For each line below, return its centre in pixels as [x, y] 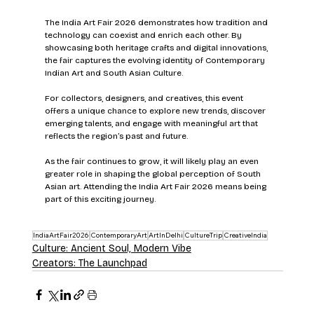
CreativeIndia [245, 235]
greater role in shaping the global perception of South [153, 174]
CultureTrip [203, 235]
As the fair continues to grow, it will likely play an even [152, 162]
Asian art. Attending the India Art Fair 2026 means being [156, 187]
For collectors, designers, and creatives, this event [145, 98]
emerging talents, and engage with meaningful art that [152, 124]
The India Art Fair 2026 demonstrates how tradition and [157, 23]
